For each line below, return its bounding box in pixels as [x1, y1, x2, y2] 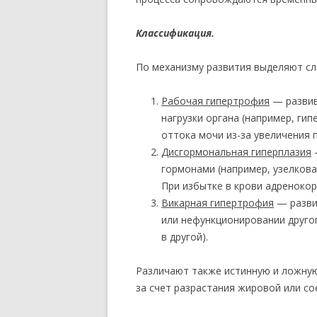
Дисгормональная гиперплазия [161, 145, 311, 158]
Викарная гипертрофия [161, 196, 274, 209]
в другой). [161, 230, 208, 243]
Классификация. [136, 26, 214, 40]
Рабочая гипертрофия [161, 94, 270, 108]
